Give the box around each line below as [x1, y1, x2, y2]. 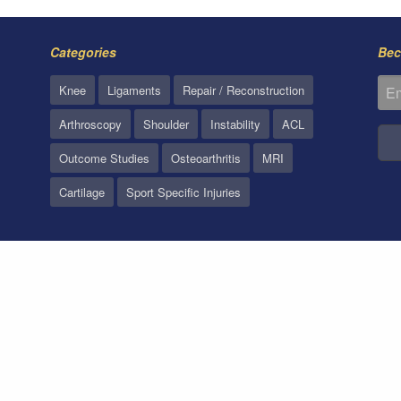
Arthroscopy [58, 115, 122, 133]
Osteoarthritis [170, 149, 241, 167]
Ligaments [107, 81, 161, 99]
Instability [209, 115, 260, 133]
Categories [49, 43, 116, 62]
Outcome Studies [58, 149, 149, 167]
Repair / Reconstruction [182, 81, 304, 99]
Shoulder [142, 115, 189, 133]
